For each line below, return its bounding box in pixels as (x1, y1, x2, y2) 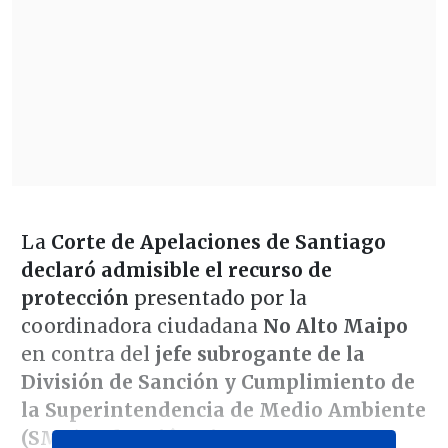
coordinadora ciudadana (20, 314, 258, 339)
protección (20, 286, 134, 311)
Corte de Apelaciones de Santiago (50, 230, 386, 255)
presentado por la (133, 286, 307, 311)
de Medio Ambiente (224, 398, 426, 423)
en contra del (20, 342, 155, 367)
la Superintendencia (20, 398, 225, 423)
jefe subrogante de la (154, 342, 365, 367)
